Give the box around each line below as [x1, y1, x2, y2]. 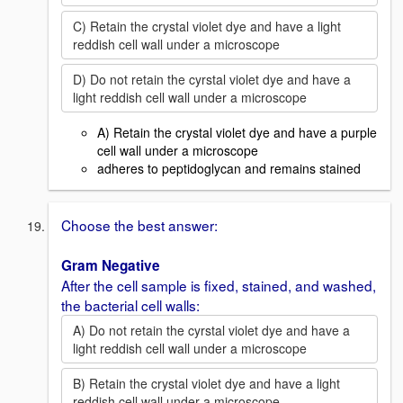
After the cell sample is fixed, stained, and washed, [61, 275, 376, 296]
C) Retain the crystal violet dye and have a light [73, 16, 341, 35]
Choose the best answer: [61, 215, 218, 236]
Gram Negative [61, 255, 160, 276]
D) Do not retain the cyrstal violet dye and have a [73, 69, 351, 88]
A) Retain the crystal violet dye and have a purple [97, 123, 377, 142]
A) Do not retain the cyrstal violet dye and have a [73, 321, 350, 340]
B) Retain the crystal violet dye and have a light [73, 374, 340, 393]
